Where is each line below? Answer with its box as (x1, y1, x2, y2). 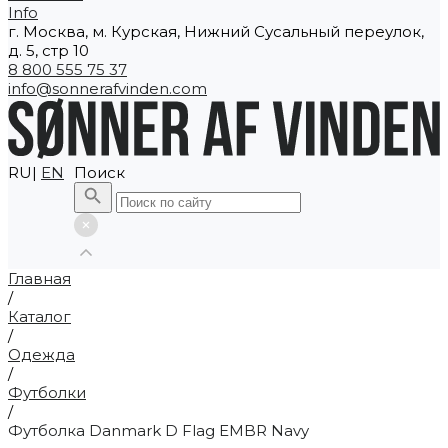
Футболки (8, 382, 86, 402)
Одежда (8, 344, 75, 364)
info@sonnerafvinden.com (8, 79, 207, 98)
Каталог (8, 306, 71, 326)
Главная (8, 268, 71, 288)
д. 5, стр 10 (8, 41, 89, 60)
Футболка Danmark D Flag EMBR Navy (8, 420, 309, 440)
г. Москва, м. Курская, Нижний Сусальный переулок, (8, 22, 424, 41)
